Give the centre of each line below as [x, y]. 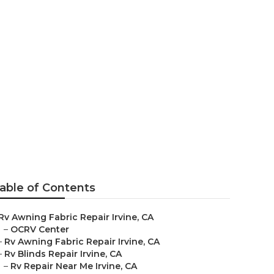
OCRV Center [40, 229]
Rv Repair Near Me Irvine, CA [74, 266]
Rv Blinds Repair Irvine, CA [63, 254]
